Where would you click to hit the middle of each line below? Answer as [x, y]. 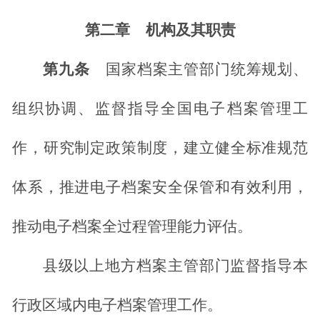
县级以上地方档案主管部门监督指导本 [175, 266]
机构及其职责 [190, 30]
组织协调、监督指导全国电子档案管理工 [160, 109]
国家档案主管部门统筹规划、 [207, 70]
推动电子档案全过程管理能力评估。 [132, 227]
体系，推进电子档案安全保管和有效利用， [160, 187]
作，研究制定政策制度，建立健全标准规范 [160, 148]
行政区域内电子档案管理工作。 [117, 305]
